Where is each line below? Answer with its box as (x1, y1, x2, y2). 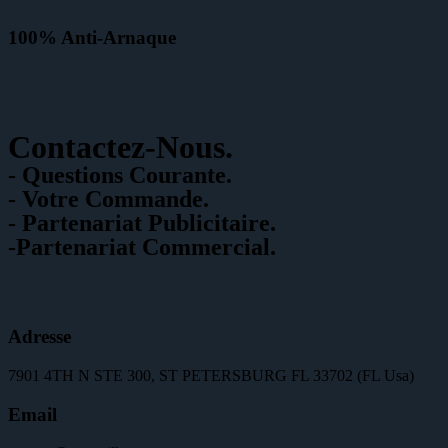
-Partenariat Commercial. (8, 234, 276, 261)
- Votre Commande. (8, 186, 209, 213)
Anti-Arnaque (61, 26, 176, 48)
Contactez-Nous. (8, 129, 233, 166)
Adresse (8, 326, 71, 348)
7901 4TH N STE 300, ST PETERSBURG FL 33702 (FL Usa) (8, 366, 414, 384)
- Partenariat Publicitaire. (8, 210, 276, 237)
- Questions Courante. (8, 162, 232, 189)
